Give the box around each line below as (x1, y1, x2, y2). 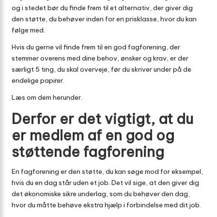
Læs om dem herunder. (12, 93, 82, 102)
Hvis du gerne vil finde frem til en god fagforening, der (12, 43, 180, 52)
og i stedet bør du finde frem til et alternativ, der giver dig (12, 3, 193, 13)
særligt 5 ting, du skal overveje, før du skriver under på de (12, 65, 191, 74)
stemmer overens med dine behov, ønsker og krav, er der (12, 54, 188, 63)
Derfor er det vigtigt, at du (12, 110, 193, 128)
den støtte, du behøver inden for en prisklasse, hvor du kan (12, 15, 197, 24)
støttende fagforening (12, 143, 164, 161)
